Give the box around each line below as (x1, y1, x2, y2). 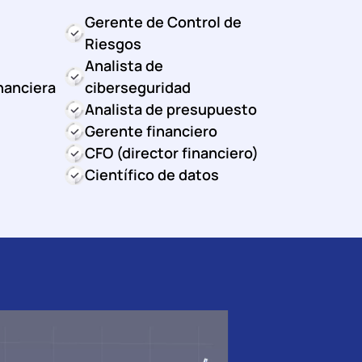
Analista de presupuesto (85, 99, 258, 119)
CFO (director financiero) (85, 142, 259, 162)
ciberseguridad (85, 77, 192, 97)
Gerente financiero (85, 120, 218, 141)
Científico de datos (85, 164, 220, 184)
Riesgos (85, 33, 142, 53)
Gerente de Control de (85, 11, 242, 32)
